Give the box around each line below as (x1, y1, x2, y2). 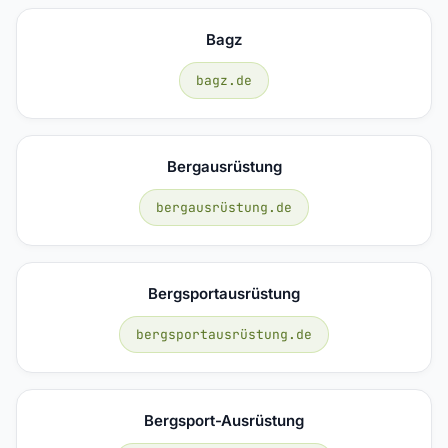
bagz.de (196, 71, 252, 89)
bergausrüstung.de (156, 198, 292, 216)
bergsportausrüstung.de (136, 325, 312, 343)
